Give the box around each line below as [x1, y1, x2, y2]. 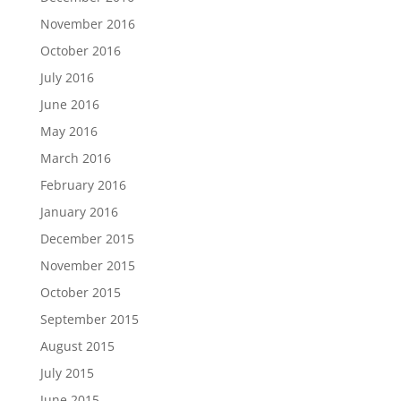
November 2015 [39, 257, 135, 274]
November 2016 [39, 15, 135, 32]
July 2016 [39, 69, 94, 86]
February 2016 [39, 176, 126, 193]
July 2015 [39, 364, 94, 381]
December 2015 [39, 230, 134, 247]
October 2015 [39, 284, 121, 301]
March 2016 [39, 149, 111, 166]
